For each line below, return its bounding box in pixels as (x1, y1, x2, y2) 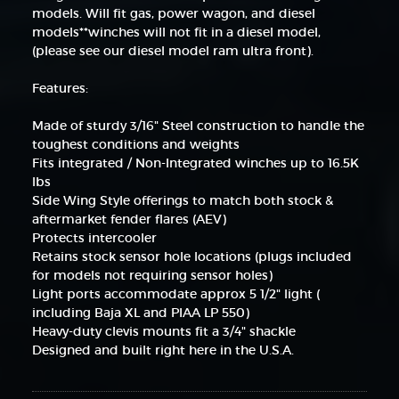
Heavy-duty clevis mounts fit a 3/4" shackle (31, 322, 296, 339)
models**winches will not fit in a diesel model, (31, 23, 321, 40)
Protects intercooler (31, 229, 157, 246)
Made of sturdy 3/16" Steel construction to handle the (31, 117, 364, 134)
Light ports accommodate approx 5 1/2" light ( (31, 285, 320, 302)
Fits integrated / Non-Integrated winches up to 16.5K (31, 154, 359, 171)
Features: (31, 79, 88, 96)
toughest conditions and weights (31, 135, 240, 152)
